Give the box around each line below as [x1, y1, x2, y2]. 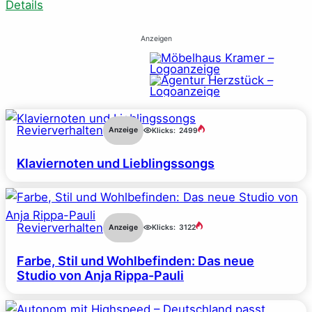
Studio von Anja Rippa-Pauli [17, 267, 184, 283]
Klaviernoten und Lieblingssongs [17, 156, 214, 171]
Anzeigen [140, 34, 172, 44]
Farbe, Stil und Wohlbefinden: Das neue [17, 253, 254, 268]
